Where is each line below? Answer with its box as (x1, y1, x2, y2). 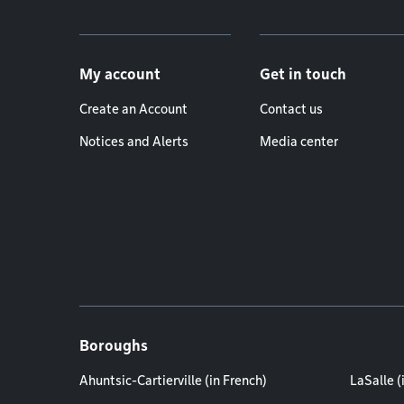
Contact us (260, 102, 323, 116)
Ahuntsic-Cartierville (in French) (79, 373, 267, 388)
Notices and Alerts (79, 134, 188, 149)
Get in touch (260, 66, 346, 83)
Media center (260, 134, 338, 149)
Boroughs (79, 337, 148, 354)
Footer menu (78, 33, 254, 69)
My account (79, 66, 161, 83)
